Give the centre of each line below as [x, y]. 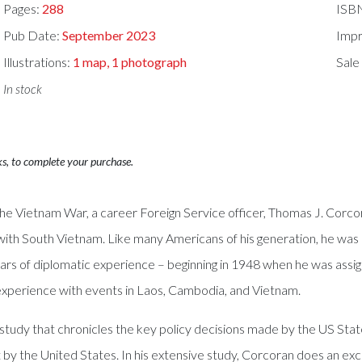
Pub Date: [33, 36]
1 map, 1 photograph [130, 61]
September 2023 [109, 36]
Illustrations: [38, 61]
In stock [23, 88]
